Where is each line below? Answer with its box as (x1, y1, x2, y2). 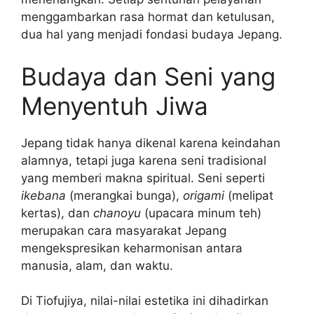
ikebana (21, 188, 66, 203)
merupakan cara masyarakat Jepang (21, 223, 226, 238)
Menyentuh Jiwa (21, 90, 208, 121)
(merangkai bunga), (66, 188, 183, 203)
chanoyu (93, 205, 141, 220)
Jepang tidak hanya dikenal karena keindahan (21, 135, 280, 150)
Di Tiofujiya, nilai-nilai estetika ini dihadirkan (21, 294, 268, 308)
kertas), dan (21, 205, 93, 220)
